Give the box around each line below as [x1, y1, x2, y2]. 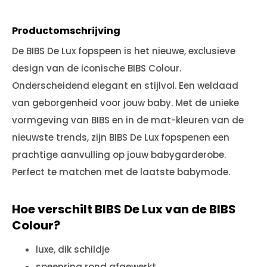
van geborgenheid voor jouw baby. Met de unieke [12, 97, 239, 109]
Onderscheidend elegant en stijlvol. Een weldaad [12, 79, 238, 92]
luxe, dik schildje [36, 243, 110, 256]
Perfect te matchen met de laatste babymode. [12, 166, 230, 178]
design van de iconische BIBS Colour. [12, 62, 181, 74]
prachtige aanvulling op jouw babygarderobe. [12, 148, 226, 161]
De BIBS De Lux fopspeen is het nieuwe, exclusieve [12, 45, 235, 57]
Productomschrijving [12, 24, 120, 38]
